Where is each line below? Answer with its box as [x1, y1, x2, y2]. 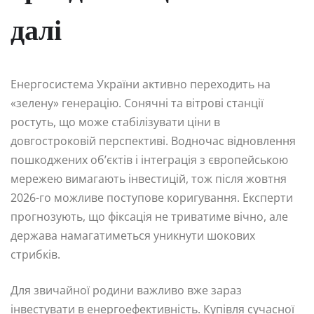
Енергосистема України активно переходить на [11, 76, 271, 93]
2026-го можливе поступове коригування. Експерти [11, 190, 293, 206]
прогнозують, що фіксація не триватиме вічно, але [11, 209, 288, 225]
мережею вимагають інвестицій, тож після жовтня [11, 171, 287, 187]
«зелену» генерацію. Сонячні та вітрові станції [11, 95, 264, 111]
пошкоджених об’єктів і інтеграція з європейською [11, 152, 288, 168]
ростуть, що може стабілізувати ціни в [11, 114, 220, 130]
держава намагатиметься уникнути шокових [11, 228, 255, 244]
